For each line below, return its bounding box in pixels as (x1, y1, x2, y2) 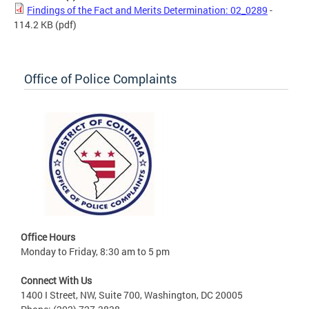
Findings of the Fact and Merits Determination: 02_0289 (27, 3, 268, 17)
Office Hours (21, 230, 75, 243)
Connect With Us (21, 273, 92, 287)
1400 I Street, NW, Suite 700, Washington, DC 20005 (21, 288, 243, 301)
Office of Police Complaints (24, 70, 177, 87)
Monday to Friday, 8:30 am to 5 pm (21, 244, 170, 258)
